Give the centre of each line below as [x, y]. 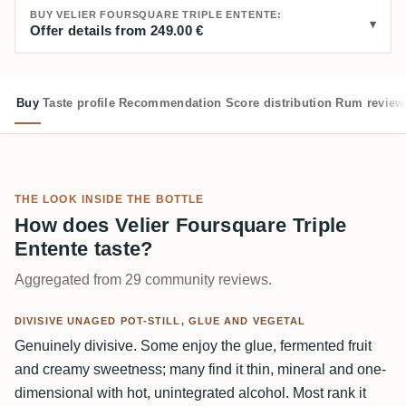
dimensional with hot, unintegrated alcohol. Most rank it [190, 393]
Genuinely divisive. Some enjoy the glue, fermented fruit [193, 346]
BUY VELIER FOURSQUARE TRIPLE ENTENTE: [156, 14]
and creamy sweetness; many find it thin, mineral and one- [200, 369]
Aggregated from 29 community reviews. [143, 280]
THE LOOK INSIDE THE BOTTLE [110, 199]
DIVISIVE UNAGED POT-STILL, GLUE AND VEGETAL [160, 321]
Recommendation [170, 103]
